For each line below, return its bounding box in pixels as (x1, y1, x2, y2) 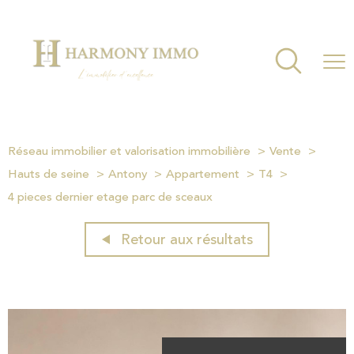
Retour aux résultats (120, 228, 253, 250)
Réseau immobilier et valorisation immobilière (8, 141, 250, 160)
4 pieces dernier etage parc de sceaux (8, 187, 213, 206)
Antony (107, 164, 147, 183)
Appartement (165, 164, 239, 183)
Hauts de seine (8, 164, 89, 183)
